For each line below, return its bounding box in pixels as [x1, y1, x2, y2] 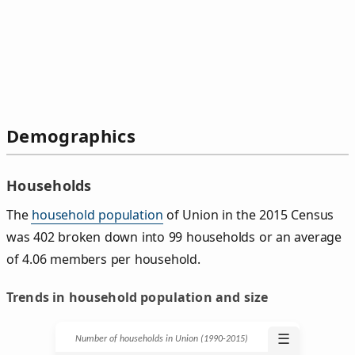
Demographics [6, 124, 136, 148]
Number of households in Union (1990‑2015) [75, 334, 248, 344]
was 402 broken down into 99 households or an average [6, 227, 342, 246]
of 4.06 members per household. [6, 250, 200, 268]
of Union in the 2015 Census [162, 205, 334, 223]
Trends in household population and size [6, 288, 269, 306]
